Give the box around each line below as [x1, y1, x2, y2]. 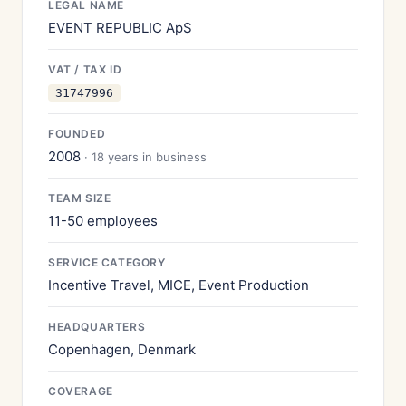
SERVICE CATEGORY [48, 256, 166, 269]
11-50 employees [48, 212, 158, 229]
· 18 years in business [84, 150, 207, 164]
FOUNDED [48, 127, 106, 140]
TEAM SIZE [48, 191, 111, 205]
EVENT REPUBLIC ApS [48, 19, 192, 36]
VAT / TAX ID [48, 63, 122, 76]
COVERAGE [48, 384, 113, 398]
